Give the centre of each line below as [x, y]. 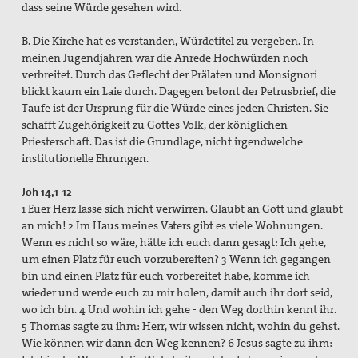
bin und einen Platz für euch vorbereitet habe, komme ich [166, 276]
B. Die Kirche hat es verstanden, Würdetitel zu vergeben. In [168, 41]
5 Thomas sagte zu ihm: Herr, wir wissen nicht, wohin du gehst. [181, 326]
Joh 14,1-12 [47, 192]
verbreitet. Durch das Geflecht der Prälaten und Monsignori [170, 75]
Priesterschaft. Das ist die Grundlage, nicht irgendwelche [163, 142]
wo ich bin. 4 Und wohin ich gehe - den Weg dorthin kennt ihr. [179, 310]
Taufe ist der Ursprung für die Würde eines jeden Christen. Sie [175, 108]
